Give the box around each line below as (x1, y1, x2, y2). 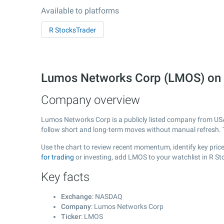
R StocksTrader (49, 26, 96, 34)
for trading (41, 153, 74, 161)
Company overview (41, 93, 140, 107)
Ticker (61, 212, 81, 220)
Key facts (41, 170, 89, 184)
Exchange (61, 192, 92, 200)
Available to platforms (41, 6, 119, 15)
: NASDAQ (92, 192, 122, 200)
